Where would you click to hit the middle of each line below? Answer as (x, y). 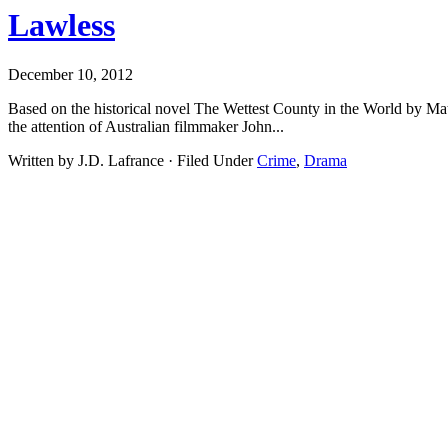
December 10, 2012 (70, 74)
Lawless (61, 25)
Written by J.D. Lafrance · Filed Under (132, 160)
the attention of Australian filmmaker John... (148, 126)
